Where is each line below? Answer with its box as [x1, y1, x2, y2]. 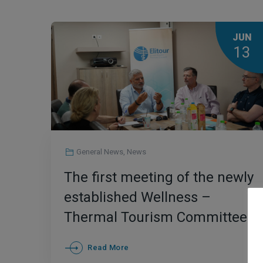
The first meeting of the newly [64, 169, 254, 186]
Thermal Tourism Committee [64, 209, 247, 225]
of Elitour [64, 229, 122, 245]
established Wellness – [64, 189, 211, 205]
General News [76, 147, 124, 156]
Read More [87, 243, 129, 252]
